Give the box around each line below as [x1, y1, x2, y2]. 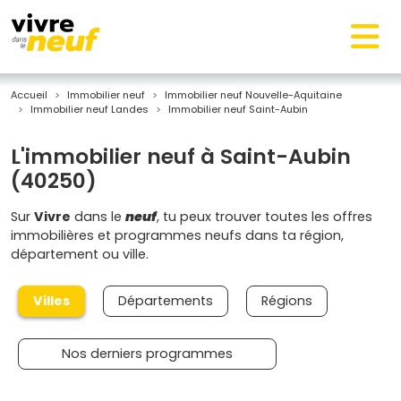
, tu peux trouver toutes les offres [157, 208, 372, 226]
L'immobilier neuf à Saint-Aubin [11, 142, 351, 171]
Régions [261, 292, 312, 310]
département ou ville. [11, 245, 149, 263]
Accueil [11, 88, 47, 102]
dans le [71, 208, 125, 226]
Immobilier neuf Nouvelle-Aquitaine [165, 88, 342, 102]
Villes [33, 292, 70, 310]
